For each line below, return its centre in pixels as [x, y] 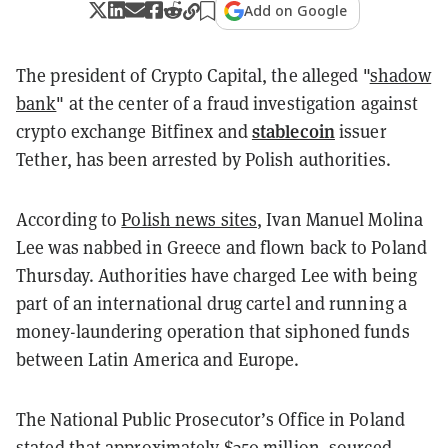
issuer [360, 131]
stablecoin [293, 130]
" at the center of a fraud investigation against [237, 103]
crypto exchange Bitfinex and [134, 131]
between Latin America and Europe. [158, 359]
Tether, [46, 159]
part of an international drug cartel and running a [212, 303]
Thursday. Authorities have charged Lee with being [216, 275]
